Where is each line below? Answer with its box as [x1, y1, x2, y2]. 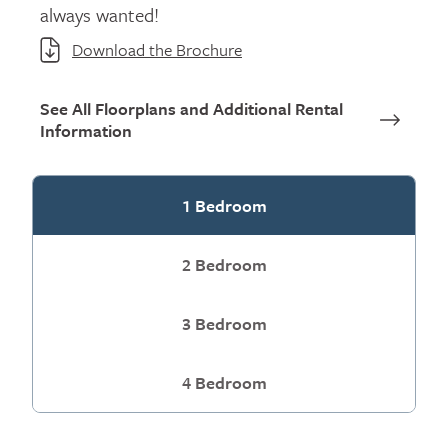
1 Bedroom [181, 192, 267, 218]
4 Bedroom [181, 369, 267, 395]
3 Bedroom [181, 310, 267, 336]
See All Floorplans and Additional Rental [40, 95, 343, 121]
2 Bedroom [181, 251, 267, 277]
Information [40, 117, 132, 143]
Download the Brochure [72, 36, 242, 62]
